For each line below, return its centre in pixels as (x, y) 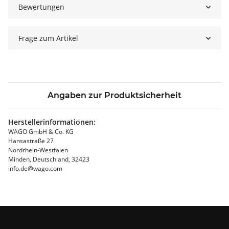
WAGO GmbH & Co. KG (41, 132)
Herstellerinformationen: (52, 122)
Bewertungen (41, 7)
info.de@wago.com (35, 169)
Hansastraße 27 (31, 141)
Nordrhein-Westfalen (38, 150)
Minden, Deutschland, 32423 (49, 159)
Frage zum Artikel (48, 38)
